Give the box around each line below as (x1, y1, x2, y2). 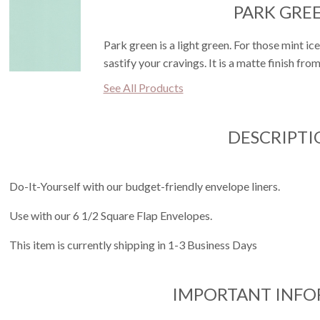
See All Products (103, 81, 184, 94)
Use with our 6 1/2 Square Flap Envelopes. (9, 209, 212, 222)
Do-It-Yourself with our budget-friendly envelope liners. (9, 179, 280, 193)
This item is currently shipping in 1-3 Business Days (9, 238, 257, 251)
